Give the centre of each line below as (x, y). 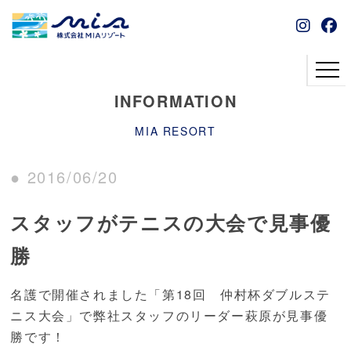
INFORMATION (175, 101)
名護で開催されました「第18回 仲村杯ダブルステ (170, 294)
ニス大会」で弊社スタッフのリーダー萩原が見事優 (169, 315)
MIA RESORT (175, 131)
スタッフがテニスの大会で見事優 (171, 223)
